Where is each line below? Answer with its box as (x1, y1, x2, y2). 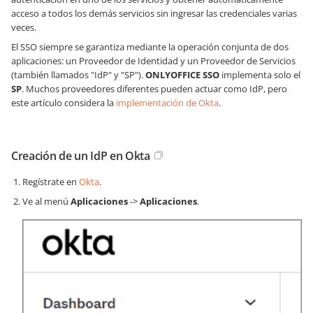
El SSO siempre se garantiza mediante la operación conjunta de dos (11, 41, 289, 53)
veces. (11, 21, 36, 34)
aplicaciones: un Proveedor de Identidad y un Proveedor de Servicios (11, 54, 296, 67)
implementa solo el (219, 68, 300, 81)
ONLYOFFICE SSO (145, 68, 219, 81)
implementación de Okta (116, 96, 219, 109)
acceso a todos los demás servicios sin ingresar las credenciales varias (11, 7, 297, 20)
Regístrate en (22, 175, 79, 188)
